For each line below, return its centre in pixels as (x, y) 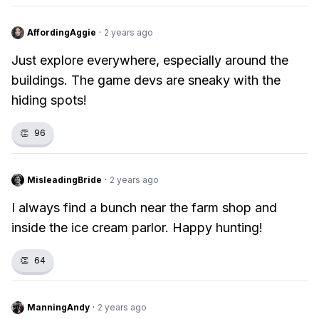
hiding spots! (49, 100)
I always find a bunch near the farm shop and (144, 208)
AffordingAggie (62, 32)
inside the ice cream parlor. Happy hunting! (137, 228)
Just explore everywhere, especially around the (150, 60)
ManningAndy (58, 307)
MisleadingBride (64, 180)
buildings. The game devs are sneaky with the (146, 80)
